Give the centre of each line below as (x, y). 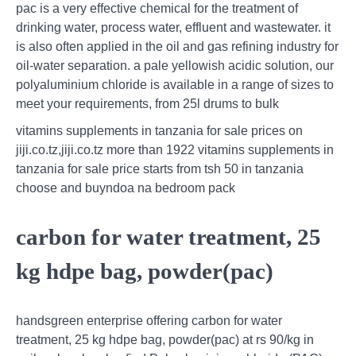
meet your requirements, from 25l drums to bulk (147, 103)
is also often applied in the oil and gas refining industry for (177, 46)
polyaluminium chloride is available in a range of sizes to (175, 84)
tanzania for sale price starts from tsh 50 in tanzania (160, 168)
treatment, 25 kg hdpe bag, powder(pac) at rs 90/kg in (165, 340)
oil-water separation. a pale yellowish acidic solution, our (175, 65)
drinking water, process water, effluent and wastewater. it (173, 27)
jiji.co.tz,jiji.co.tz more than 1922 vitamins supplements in (175, 149)
